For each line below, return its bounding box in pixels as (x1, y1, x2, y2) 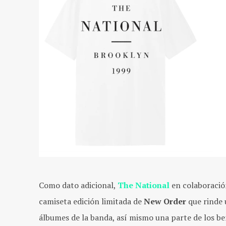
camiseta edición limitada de (39, 196, 144, 207)
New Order (144, 196, 186, 207)
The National (118, 180, 169, 191)
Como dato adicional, (39, 180, 118, 191)
